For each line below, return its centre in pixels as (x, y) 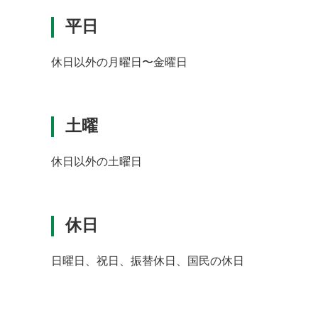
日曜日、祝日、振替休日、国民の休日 (148, 261)
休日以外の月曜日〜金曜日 (119, 62)
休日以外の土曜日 (97, 161)
